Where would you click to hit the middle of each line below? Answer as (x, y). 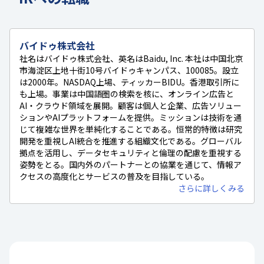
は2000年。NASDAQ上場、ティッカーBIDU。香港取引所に (129, 82)
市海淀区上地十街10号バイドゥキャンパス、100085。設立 (129, 70)
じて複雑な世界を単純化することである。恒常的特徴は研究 (131, 129)
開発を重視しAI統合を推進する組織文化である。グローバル (131, 141)
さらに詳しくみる (211, 188)
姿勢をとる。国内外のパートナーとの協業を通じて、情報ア (131, 164)
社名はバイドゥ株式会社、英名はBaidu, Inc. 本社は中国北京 (131, 58)
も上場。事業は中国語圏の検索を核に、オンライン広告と (127, 93)
